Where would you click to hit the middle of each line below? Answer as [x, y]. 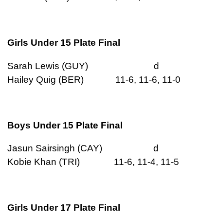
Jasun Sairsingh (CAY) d [98, 148]
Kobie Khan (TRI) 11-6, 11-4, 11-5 [93, 162]
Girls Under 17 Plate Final [64, 208]
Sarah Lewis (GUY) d [98, 66]
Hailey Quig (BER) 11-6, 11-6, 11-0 [94, 79]
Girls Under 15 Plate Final [64, 43]
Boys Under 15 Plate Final [65, 125]
